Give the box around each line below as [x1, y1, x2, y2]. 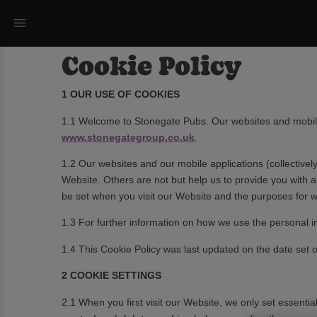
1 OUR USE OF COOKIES [62, 88, 180, 100]
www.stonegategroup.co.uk [62, 131, 195, 143]
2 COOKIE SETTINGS [62, 270, 161, 282]
